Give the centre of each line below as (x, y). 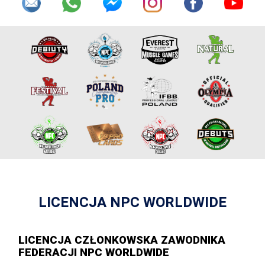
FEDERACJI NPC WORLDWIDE (94, 253)
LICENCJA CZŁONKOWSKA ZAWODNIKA (122, 240)
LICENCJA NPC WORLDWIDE (132, 203)
